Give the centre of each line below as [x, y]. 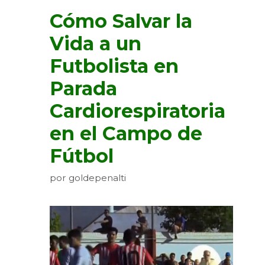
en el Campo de [126, 133]
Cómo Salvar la [121, 21]
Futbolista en [114, 66]
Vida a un [96, 43]
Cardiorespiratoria [138, 111]
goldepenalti [97, 178]
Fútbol [82, 156]
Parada [83, 88]
